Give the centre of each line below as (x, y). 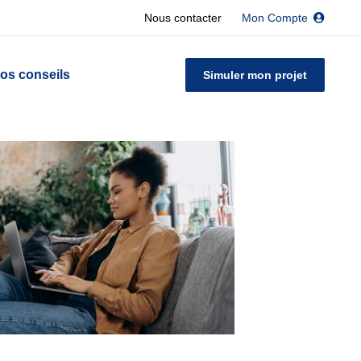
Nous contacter (183, 18)
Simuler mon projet (255, 75)
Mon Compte (275, 18)
